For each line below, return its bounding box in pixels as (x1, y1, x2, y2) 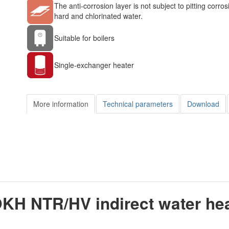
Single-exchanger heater (54, 59, 134, 70)
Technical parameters (103, 98, 173, 109)
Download (187, 98, 219, 109)
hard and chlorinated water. (54, 10, 143, 21)
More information (33, 98, 88, 109)
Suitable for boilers (54, 32, 114, 43)
